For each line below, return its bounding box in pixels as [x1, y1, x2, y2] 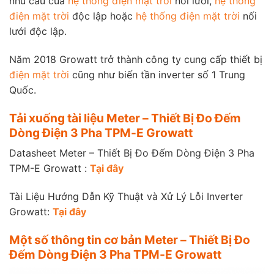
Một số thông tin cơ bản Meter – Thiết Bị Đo [9, 232, 250, 247]
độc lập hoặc [69, 9, 136, 22]
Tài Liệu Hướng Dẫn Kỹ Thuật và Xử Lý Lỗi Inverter [9, 190, 243, 202]
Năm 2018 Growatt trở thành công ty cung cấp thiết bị [9, 53, 262, 65]
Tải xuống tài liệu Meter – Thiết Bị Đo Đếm [9, 110, 241, 125]
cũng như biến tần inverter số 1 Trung [69, 68, 245, 81]
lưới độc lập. [9, 24, 67, 37]
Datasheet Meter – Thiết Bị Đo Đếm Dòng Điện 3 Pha [9, 147, 254, 160]
